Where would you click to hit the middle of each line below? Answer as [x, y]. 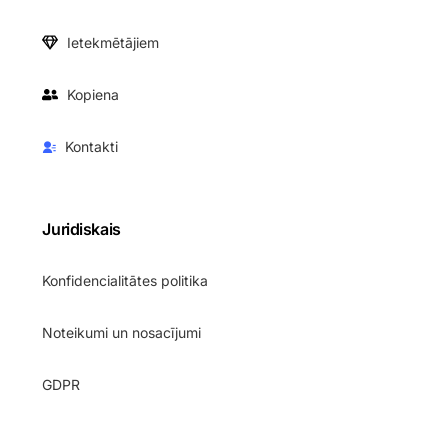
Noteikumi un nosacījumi [122, 332]
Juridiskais [81, 229]
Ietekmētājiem [112, 42]
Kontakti [91, 146]
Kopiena [92, 94]
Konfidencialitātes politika [125, 280]
